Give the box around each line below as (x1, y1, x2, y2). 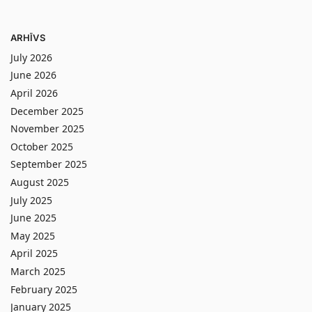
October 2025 (10, 139, 73, 153)
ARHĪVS (10, 32, 45, 44)
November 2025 (10, 122, 84, 136)
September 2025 (10, 157, 87, 171)
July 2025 (10, 193, 52, 207)
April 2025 (10, 247, 58, 260)
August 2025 (10, 175, 69, 189)
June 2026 (10, 68, 56, 82)
